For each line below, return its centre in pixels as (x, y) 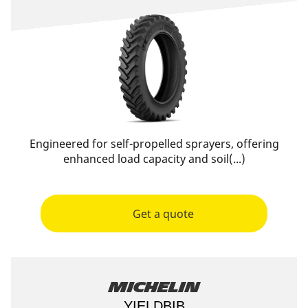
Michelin (154, 287)
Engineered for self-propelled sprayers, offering (154, 144)
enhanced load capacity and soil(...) (154, 159)
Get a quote (163, 213)
